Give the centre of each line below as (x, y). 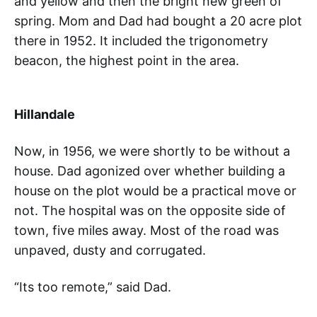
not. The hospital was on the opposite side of (150, 211)
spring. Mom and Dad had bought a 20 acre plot (158, 21)
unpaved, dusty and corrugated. (110, 250)
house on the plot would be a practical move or (155, 191)
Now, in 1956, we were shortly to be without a (152, 151)
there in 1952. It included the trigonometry (141, 41)
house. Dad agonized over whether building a (150, 171)
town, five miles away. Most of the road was (146, 231)
